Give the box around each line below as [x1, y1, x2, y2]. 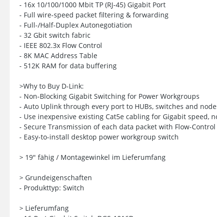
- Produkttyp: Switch [19, 183, 84, 192]
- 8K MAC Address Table [19, 50, 97, 60]
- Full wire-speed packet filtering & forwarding [19, 10, 169, 19]
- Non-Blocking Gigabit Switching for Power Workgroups [19, 91, 200, 101]
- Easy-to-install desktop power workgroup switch [19, 132, 179, 141]
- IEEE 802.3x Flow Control [19, 40, 102, 50]
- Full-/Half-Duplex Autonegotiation [19, 20, 132, 30]
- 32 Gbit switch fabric [19, 30, 91, 40]
